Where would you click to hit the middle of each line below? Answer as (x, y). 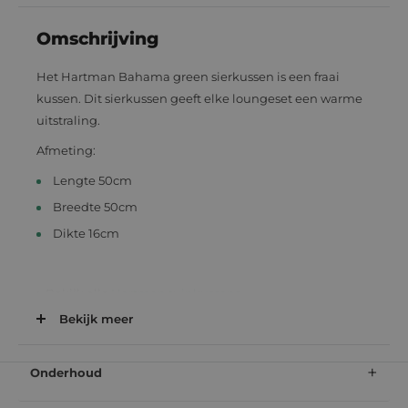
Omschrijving (97, 38)
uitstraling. (68, 120)
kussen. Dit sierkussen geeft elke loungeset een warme (199, 98)
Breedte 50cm (95, 207)
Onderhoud (66, 372)
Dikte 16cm (86, 234)
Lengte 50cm (92, 181)
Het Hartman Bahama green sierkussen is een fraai (188, 76)
